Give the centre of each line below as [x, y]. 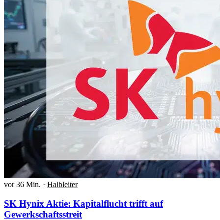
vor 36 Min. [22, 185]
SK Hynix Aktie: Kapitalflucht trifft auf [83, 203]
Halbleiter [62, 185]
